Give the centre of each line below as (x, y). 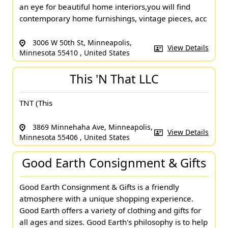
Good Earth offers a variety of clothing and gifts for (110, 210)
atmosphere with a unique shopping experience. (106, 199)
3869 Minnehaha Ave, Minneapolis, (92, 127)
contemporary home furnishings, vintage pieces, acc (113, 19)
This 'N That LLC (114, 79)
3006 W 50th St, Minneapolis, (81, 43)
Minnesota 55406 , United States (75, 137)
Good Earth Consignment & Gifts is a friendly (99, 187)
